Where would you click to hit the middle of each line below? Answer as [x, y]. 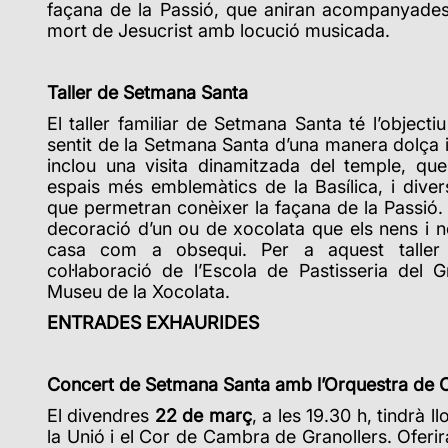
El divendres [101, 415]
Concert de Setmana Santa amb [179, 384]
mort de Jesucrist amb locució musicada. [218, 30]
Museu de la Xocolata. [138, 291]
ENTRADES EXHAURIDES [153, 322]
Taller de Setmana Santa [147, 92]
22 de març [203, 415]
